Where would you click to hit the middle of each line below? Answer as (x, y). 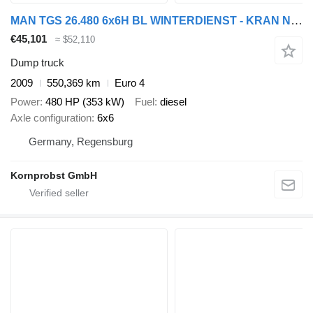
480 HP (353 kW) (85, 101)
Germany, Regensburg (81, 141)
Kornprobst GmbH (54, 175)
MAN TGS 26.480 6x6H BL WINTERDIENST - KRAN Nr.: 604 (297, 20)
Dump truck (37, 63)
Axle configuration (51, 117)
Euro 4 (130, 83)
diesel (173, 101)
